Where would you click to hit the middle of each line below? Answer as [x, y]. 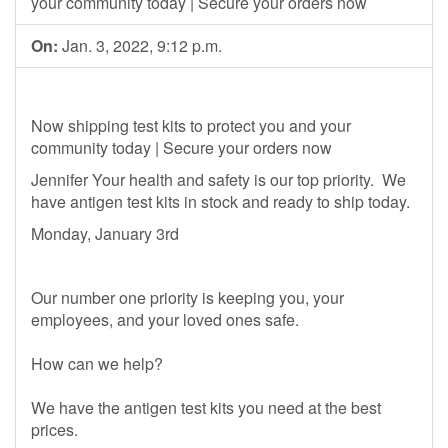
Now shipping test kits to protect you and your [191, 125]
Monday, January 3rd [105, 233]
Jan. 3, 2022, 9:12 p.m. [140, 45]
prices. [54, 429]
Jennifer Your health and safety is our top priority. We [218, 179]
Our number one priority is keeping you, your [187, 297]
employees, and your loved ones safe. [165, 319]
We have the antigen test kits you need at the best [206, 407]
